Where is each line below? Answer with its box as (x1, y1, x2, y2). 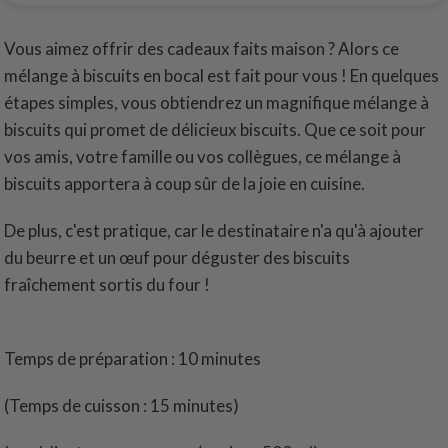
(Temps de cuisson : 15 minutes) (4, 395, 240, 417)
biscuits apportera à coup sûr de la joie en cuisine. (4, 173, 366, 195)
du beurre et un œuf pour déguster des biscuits (4, 247, 351, 269)
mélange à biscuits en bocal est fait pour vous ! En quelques (4, 65, 440, 87)
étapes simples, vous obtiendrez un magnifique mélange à (4, 92, 430, 114)
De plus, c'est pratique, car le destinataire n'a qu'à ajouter (4, 220, 425, 242)
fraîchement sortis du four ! (4, 274, 211, 296)
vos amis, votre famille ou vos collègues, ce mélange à (4, 146, 402, 168)
